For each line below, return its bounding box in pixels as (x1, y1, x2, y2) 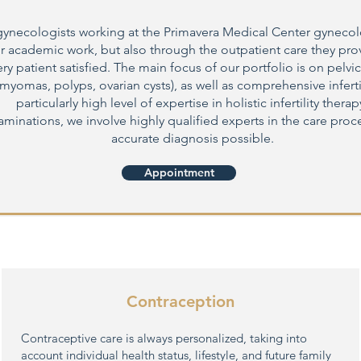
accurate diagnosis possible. (110, 131, 274, 146)
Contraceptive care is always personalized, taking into (21, 330, 307, 346)
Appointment (143, 165, 214, 180)
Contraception (126, 292, 234, 311)
